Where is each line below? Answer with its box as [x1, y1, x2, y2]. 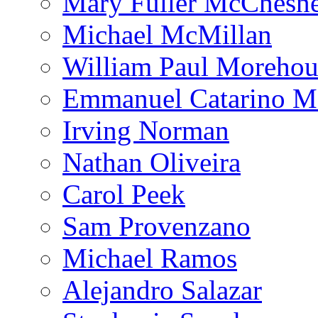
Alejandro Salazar [62, 275, 262, 306]
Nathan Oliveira [62, 147, 241, 178]
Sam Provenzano [62, 211, 251, 242]
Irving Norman [62, 115, 229, 146]
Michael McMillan [62, 19, 272, 50]
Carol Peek [62, 179, 185, 210]
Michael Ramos [62, 243, 237, 274]
